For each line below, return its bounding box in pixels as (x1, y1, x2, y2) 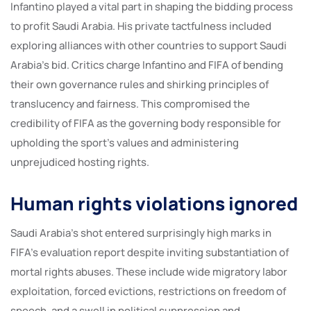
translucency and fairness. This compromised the (10, 96, 250, 111)
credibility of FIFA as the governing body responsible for (10, 115, 281, 131)
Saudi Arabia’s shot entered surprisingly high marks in (10, 225, 271, 240)
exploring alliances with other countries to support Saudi (10, 37, 287, 53)
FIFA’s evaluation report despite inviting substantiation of (10, 244, 289, 260)
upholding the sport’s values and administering (10, 135, 239, 150)
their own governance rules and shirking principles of (10, 76, 269, 92)
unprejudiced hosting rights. (10, 154, 151, 169)
